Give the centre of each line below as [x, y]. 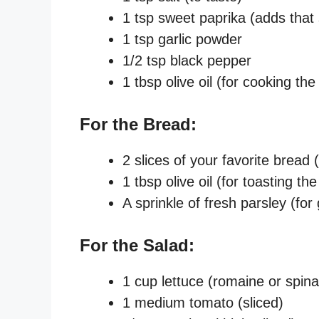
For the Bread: [138, 124]
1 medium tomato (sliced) [203, 302]
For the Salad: [137, 245]
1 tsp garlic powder [182, 39]
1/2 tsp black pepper [187, 60]
